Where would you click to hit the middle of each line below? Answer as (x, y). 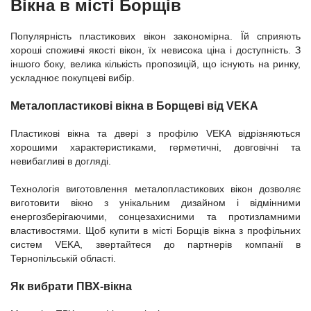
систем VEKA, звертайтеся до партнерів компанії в (155, 244)
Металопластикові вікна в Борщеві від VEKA (134, 106)
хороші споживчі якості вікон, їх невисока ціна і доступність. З (155, 50)
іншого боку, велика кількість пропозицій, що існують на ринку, (155, 64)
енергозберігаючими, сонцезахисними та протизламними (155, 217)
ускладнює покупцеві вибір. (73, 78)
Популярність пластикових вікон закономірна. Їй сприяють (155, 36)
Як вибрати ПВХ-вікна (71, 286)
